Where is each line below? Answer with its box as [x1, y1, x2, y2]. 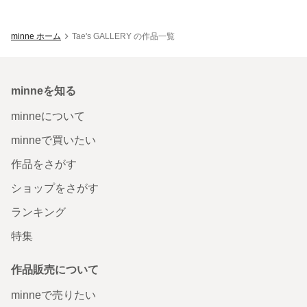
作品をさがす [11, 158, 77, 170]
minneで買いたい [11, 134, 96, 146]
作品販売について [11, 264, 99, 275]
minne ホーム [11, 32, 61, 41]
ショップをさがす [11, 182, 99, 194]
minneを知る [11, 85, 76, 97]
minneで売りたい [11, 289, 96, 301]
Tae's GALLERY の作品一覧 [72, 32, 175, 41]
